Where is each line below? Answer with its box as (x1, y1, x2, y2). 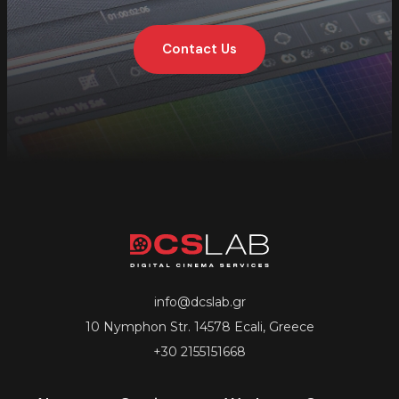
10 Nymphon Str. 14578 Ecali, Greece (85, 319, 314, 336)
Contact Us (162, 40, 237, 59)
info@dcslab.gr (153, 294, 246, 311)
